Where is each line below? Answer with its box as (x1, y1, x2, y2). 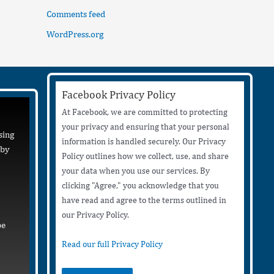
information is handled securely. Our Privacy (62, 136, 226, 146)
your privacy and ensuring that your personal (62, 121, 230, 131)
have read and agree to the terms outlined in (62, 194, 227, 205)
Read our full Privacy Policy (62, 239, 163, 250)
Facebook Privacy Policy (62, 87, 176, 101)
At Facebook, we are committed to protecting (62, 106, 228, 117)
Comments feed (46, 8, 105, 19)
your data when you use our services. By (62, 165, 210, 176)
